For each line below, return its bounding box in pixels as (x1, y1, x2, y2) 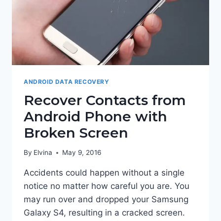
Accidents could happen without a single (24, 168, 184, 178)
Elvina (34, 148, 53, 157)
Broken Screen (24, 124, 128, 141)
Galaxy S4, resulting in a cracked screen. (24, 208, 185, 218)
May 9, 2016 (62, 148, 102, 157)
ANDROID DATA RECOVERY (24, 77, 110, 85)
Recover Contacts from (24, 91, 186, 109)
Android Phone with (24, 108, 167, 125)
